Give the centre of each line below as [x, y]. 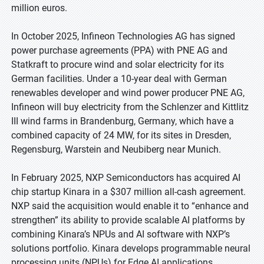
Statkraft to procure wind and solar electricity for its [118, 65]
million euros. [39, 8]
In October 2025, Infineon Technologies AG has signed [123, 36]
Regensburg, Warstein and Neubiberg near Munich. [116, 149]
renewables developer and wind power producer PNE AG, [128, 93]
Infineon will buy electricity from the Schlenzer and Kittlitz [130, 107]
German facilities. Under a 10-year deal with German [119, 79]
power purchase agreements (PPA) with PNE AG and [119, 50]
